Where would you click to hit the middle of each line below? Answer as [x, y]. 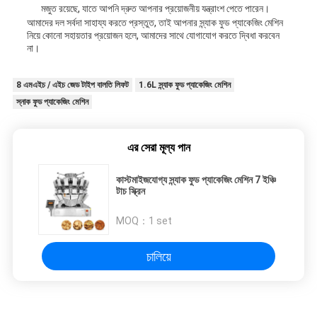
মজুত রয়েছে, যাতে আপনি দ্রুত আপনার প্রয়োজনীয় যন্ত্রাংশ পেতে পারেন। [155, 9]
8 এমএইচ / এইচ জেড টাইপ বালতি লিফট [72, 85]
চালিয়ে [158, 256]
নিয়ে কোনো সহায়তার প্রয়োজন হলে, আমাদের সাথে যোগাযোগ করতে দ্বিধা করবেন [153, 36]
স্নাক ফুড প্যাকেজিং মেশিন [52, 102]
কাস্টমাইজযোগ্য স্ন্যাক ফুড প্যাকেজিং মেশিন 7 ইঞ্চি [196, 180]
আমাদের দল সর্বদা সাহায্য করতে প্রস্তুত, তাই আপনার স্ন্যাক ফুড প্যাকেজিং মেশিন [155, 23]
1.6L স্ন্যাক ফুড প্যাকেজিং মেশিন [184, 85]
